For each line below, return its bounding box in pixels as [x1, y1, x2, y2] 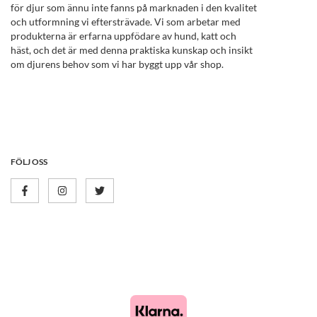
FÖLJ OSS [11, 157, 47, 167]
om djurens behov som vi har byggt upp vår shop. [11, 58, 224, 71]
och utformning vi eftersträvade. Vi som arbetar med [11, 16, 241, 28]
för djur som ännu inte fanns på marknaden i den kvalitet [11, 1, 257, 14]
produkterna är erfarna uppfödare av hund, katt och [11, 30, 236, 42]
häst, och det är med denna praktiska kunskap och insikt [11, 44, 253, 57]
